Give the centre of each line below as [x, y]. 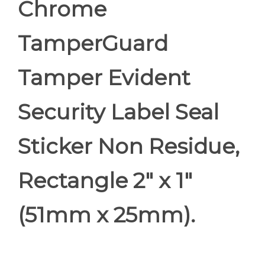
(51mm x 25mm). [106, 215]
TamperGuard [93, 43]
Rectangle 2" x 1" [105, 180]
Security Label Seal [118, 112]
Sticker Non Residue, [129, 146]
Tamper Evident [104, 77]
